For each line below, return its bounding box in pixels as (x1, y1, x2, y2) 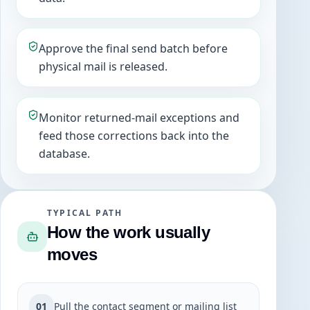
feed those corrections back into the (39, 127, 230, 143)
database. (39, 145, 91, 161)
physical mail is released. (39, 59, 168, 75)
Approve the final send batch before (39, 41, 228, 57)
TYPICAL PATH (47, 207, 123, 219)
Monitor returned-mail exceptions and (39, 109, 240, 125)
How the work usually (47, 223, 210, 242)
